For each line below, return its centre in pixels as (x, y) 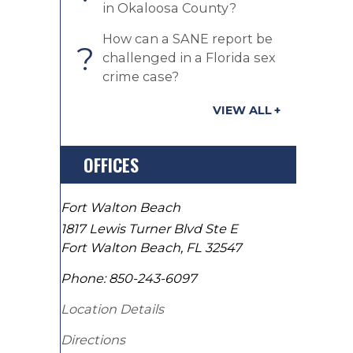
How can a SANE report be (188, 39)
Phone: (83, 278)
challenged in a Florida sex (189, 58)
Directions (93, 340)
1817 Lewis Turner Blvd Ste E (149, 229)
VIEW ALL (242, 110)
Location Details (112, 309)
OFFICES (111, 165)
